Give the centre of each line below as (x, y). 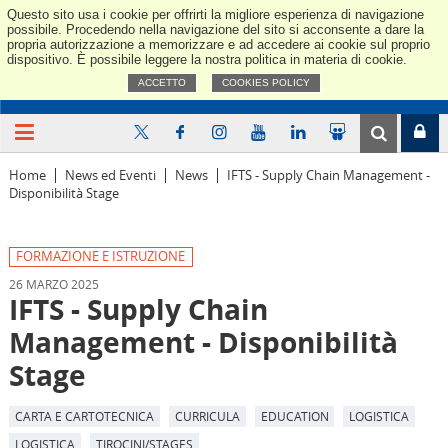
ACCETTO (162, 82)
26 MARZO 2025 (53, 283)
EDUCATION (294, 416)
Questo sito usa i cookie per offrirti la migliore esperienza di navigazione (215, 14)
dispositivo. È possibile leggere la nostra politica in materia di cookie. (206, 59)
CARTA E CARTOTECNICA (84, 416)
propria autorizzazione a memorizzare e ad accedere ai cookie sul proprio (218, 44)
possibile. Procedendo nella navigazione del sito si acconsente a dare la (215, 29)
